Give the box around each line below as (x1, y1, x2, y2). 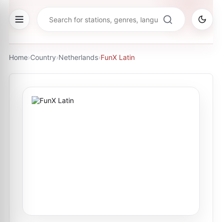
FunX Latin (101, 53, 135, 61)
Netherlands (58, 53, 98, 61)
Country (30, 53, 56, 61)
